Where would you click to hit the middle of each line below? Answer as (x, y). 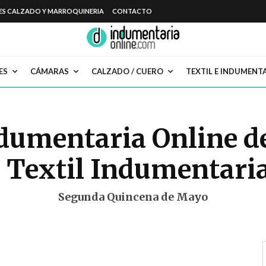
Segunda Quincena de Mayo (133, 197)
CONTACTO (132, 11)
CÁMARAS (50, 72)
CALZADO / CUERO (127, 72)
